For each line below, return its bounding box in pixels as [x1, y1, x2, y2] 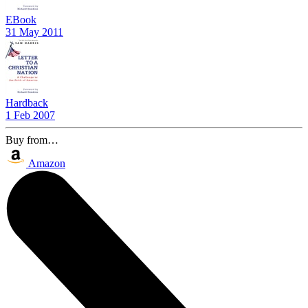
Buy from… [5, 133, 58, 146]
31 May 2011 [5, 25, 63, 38]
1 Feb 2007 [5, 109, 55, 121]
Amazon [28, 157, 65, 169]
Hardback [5, 96, 48, 109]
